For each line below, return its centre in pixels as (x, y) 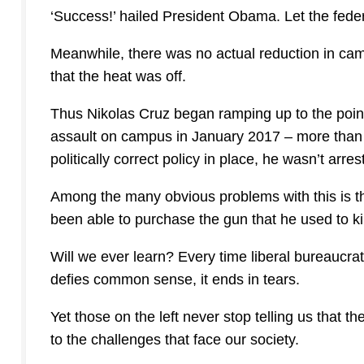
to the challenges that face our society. (175, 340)
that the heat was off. (118, 77)
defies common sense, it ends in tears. (175, 280)
